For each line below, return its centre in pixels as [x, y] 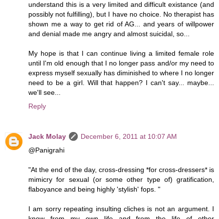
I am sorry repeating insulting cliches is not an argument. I [121, 208]
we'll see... [44, 92]
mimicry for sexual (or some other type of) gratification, [121, 179]
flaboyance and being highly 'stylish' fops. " [94, 189]
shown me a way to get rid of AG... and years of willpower [121, 24]
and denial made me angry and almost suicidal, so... [109, 33]
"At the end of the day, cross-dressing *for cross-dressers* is [121, 169]
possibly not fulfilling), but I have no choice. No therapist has [121, 14]
